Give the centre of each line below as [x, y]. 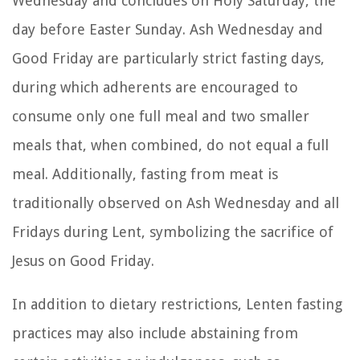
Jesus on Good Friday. [83, 260]
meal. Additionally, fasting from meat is [145, 174]
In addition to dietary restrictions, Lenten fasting [177, 304]
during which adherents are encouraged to [155, 87]
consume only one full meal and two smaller [161, 116]
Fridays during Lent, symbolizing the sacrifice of [173, 231]
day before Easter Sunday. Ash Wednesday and [168, 29]
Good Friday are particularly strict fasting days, [168, 58]
